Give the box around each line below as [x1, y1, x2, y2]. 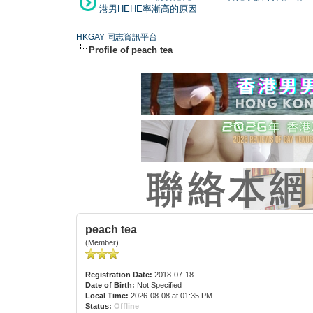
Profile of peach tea [89, 44, 173, 55]
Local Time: [85, 291, 129, 300]
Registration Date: [85, 270, 153, 279]
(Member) [85, 238, 119, 247]
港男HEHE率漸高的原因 [99, 3, 197, 14]
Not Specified [135, 280, 184, 289]
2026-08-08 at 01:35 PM [129, 291, 213, 300]
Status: [85, 301, 112, 310]
